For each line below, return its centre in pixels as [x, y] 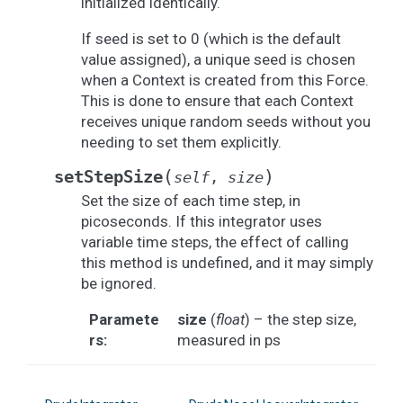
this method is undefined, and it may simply [227, 263]
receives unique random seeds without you [226, 121]
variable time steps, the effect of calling [215, 242]
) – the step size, [300, 319]
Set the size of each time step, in [191, 201]
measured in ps [228, 340]
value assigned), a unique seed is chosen [218, 59]
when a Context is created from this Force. [225, 80]
